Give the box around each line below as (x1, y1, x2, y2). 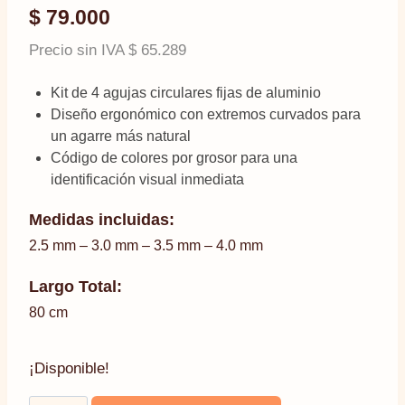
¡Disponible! (29, 360, 109, 377)
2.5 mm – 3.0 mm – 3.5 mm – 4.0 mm (29, 238, 263, 253)
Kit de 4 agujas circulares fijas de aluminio (51, 85, 321, 100)
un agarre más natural (51, 128, 191, 144)
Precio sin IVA (29, 41, 128, 59)
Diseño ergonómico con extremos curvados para (51, 107, 361, 122)
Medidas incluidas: (29, 211, 174, 229)
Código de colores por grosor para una (51, 150, 297, 165)
